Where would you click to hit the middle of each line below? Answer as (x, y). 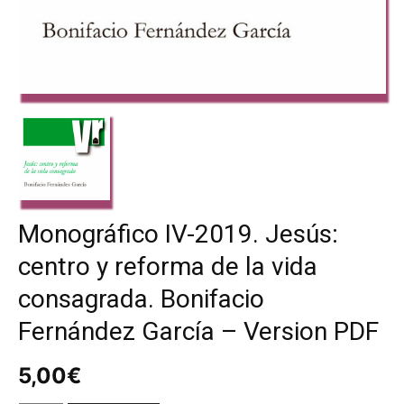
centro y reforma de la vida (168, 266)
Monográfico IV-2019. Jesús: (178, 234)
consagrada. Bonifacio (141, 298)
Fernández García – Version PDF (198, 331)
